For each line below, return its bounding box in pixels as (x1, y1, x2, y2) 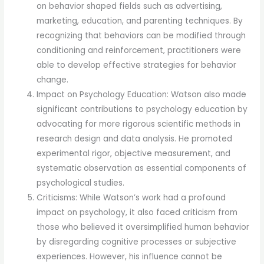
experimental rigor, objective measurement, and (37, 147, 231, 159)
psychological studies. (37, 177, 125, 189)
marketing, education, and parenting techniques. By (37, 15, 243, 27)
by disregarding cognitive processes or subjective (37, 236, 237, 247)
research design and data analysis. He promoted (37, 133, 233, 144)
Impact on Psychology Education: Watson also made (37, 88, 247, 100)
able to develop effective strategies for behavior (37, 59, 237, 71)
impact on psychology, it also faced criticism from (37, 206, 238, 218)
